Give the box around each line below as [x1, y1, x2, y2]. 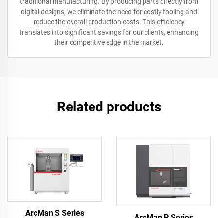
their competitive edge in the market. [54, 38, 163, 47]
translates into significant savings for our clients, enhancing [19, 28, 199, 36]
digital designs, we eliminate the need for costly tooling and [21, 8, 197, 16]
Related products [57, 99, 161, 115]
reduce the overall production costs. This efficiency [33, 18, 185, 26]
